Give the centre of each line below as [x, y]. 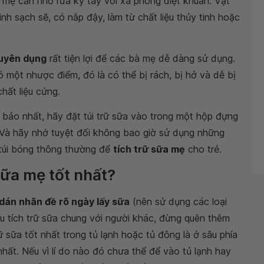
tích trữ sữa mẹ [149, 149]
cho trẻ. [203, 149]
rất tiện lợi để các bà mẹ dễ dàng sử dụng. [141, 58]
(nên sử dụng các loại [178, 202]
